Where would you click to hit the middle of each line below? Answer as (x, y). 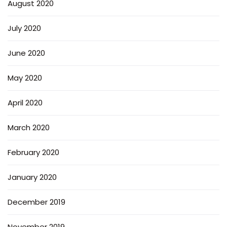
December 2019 (36, 202)
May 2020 (25, 78)
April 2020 (25, 102)
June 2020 (26, 53)
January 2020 (32, 177)
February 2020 (33, 152)
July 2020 (24, 28)
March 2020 (29, 127)
